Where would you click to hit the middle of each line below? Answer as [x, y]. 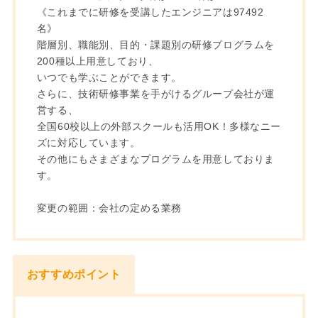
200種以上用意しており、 [98, 61]
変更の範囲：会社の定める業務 [109, 208]
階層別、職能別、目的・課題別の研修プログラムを [155, 44]
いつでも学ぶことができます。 [109, 77]
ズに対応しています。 [88, 142]
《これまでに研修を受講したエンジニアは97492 [150, 12]
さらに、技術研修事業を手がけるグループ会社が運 [155, 93]
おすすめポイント [74, 274]
